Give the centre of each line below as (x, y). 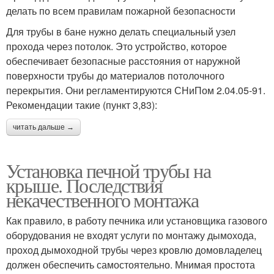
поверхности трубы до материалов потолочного (115, 75)
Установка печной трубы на (108, 170)
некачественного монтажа (102, 199)
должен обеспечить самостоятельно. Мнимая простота (131, 264)
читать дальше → (43, 127)
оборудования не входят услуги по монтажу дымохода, (131, 235)
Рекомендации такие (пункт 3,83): (82, 105)
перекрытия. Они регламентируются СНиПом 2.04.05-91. (136, 90)
